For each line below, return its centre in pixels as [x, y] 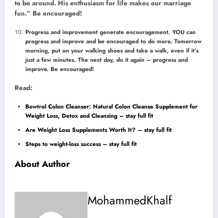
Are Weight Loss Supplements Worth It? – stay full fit [99, 130]
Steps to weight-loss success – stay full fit [81, 144]
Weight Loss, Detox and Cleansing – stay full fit [89, 116]
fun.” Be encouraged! [48, 13]
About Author [42, 164]
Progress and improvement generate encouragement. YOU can [110, 32]
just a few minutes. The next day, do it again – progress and [107, 60]
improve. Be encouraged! [60, 69]
